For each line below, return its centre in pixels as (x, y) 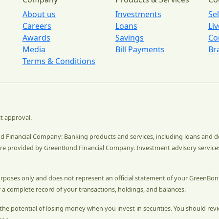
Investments (138, 14)
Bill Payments (140, 49)
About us (39, 14)
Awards (36, 37)
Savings (130, 37)
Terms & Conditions (59, 61)
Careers (37, 26)
